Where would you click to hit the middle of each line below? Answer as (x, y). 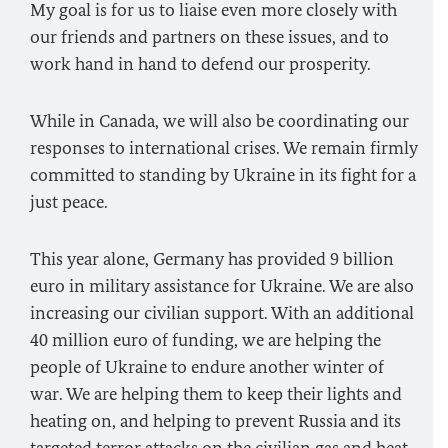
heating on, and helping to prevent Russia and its (215, 421)
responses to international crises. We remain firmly (224, 148)
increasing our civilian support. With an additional (222, 313)
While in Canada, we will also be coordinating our (219, 121)
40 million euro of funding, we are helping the (205, 340)
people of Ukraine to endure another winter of (207, 367)
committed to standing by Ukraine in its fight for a (223, 175)
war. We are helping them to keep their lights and (216, 394)
